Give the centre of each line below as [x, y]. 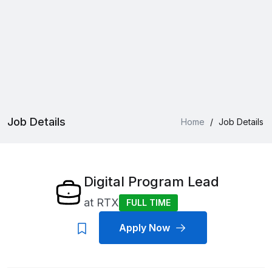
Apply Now [144, 228]
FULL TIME [148, 202]
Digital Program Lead [151, 182]
